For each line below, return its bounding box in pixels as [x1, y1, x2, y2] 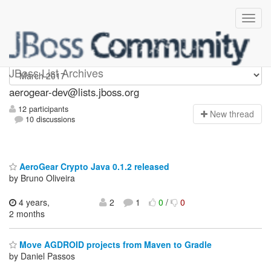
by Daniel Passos [9, 250, 75, 263]
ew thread [216, 108, 254, 120]
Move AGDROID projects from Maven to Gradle [17, 238, 212, 251]
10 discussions [23, 114, 76, 125]
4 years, [16, 195, 50, 208]
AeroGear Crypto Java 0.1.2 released [17, 160, 169, 172]
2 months [9, 207, 45, 220]
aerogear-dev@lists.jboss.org [9, 85, 139, 99]
